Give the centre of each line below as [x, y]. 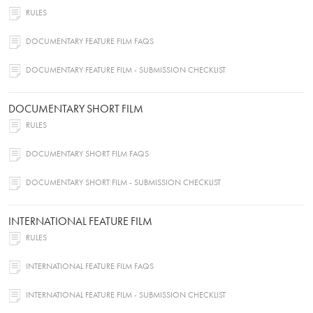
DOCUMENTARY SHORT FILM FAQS [87, 155]
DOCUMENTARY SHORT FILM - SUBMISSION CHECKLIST [123, 183]
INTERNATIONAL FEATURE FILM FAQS [90, 267]
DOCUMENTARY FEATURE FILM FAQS [90, 42]
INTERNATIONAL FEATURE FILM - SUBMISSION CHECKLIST [126, 296]
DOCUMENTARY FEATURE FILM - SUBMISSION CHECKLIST [126, 71]
